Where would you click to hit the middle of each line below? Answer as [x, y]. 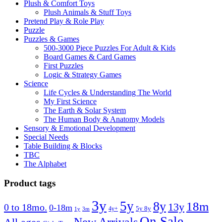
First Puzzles [63, 65]
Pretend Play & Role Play [64, 21]
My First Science [70, 101]
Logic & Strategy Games [83, 74]
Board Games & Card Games [90, 56]
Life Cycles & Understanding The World [108, 92]
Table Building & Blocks [63, 146]
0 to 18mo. [26, 207]
